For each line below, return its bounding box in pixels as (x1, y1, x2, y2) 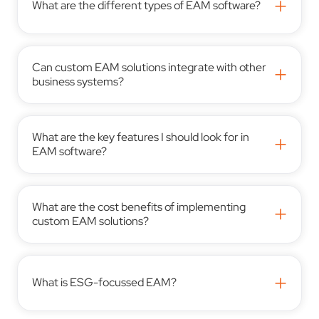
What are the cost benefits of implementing (32, 199, 246, 214)
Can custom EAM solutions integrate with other (32, 59, 267, 75)
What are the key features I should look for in (32, 129, 250, 145)
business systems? (32, 73, 125, 89)
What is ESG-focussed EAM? (32, 275, 177, 291)
